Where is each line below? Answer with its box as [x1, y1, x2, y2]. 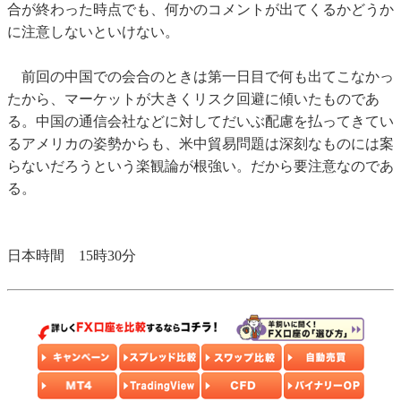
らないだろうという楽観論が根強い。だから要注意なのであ [7, 158, 394, 175]
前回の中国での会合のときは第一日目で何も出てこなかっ [7, 69, 394, 85]
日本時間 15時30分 [7, 248, 136, 264]
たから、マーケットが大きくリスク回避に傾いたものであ [7, 91, 380, 107]
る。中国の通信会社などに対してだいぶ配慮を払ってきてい [7, 114, 394, 130]
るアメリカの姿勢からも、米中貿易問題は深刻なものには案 [7, 136, 394, 152]
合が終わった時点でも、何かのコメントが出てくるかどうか [7, 2, 394, 18]
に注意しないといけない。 [7, 24, 179, 40]
